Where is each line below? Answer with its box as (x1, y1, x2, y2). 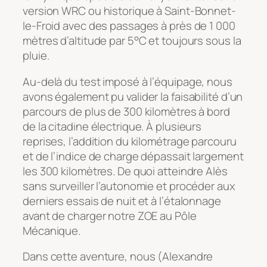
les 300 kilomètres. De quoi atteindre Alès (23, 163, 228, 179)
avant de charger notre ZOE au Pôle (23, 207, 197, 223)
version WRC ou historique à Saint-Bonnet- (23, 3, 236, 19)
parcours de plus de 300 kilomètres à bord (23, 103, 230, 119)
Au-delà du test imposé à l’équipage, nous (23, 73, 232, 89)
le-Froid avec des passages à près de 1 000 (23, 18, 235, 34)
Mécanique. (23, 222, 81, 238)
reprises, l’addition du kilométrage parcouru (23, 133, 237, 149)
